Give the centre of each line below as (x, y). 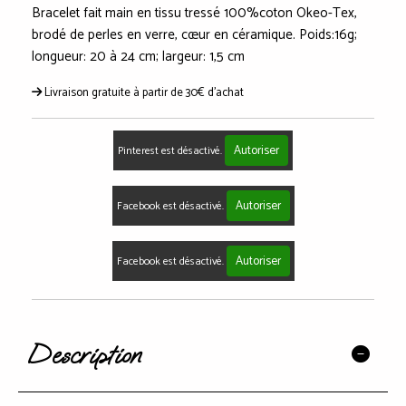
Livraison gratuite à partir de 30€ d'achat (144, 92)
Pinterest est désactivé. (171, 150)
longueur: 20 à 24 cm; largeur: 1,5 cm (138, 56)
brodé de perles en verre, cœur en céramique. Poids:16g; (194, 34)
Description (84, 354)
